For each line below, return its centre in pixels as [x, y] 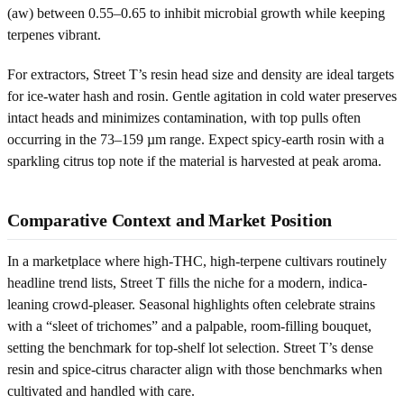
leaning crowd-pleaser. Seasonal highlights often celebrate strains [191, 304]
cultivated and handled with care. [101, 390]
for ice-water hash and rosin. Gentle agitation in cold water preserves [202, 96]
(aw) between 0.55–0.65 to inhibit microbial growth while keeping [196, 13]
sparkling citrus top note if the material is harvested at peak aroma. [194, 161]
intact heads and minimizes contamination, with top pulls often [184, 117]
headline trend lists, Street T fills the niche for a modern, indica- [187, 282]
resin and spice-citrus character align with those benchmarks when [195, 369]
